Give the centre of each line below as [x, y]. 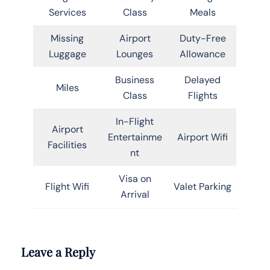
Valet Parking [202, 186]
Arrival [135, 194]
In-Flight [135, 121]
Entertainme [135, 137]
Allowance [202, 54]
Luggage [67, 54]
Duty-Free [202, 38]
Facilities [67, 145]
